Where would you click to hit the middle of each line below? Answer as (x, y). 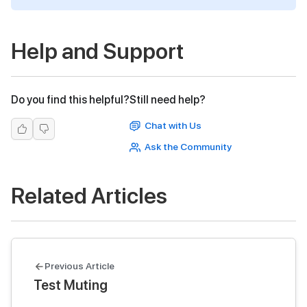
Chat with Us (173, 126)
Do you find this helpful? (70, 100)
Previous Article (79, 266)
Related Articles (89, 196)
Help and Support (97, 52)
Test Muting (71, 285)
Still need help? (168, 100)
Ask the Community (188, 147)
